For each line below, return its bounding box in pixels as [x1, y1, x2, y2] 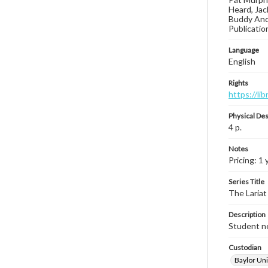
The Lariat [229, 188, 267, 198]
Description [229, 210, 266, 219]
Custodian [229, 243, 261, 252]
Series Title [229, 177, 264, 186]
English [229, 56, 255, 66]
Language [229, 45, 259, 54]
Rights [229, 78, 248, 87]
